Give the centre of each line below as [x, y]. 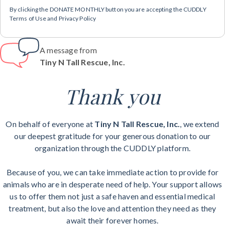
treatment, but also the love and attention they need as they [113, 208]
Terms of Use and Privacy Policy [53, 19]
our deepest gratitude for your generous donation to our [113, 136]
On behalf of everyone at [50, 124]
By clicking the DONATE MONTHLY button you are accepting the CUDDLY [108, 10]
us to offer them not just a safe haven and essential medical [113, 196]
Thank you [113, 96]
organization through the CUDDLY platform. [113, 148]
